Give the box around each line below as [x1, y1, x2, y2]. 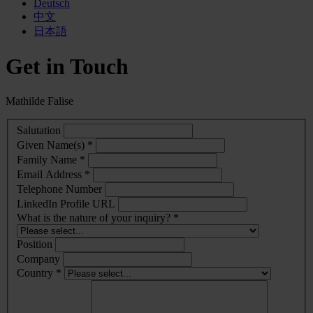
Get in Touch [6, 54, 129, 80]
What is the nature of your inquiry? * [17, 212, 179, 224]
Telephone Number [17, 183, 102, 196]
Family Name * [17, 154, 85, 166]
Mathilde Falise [6, 94, 73, 107]
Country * [17, 267, 61, 279]
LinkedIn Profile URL [17, 198, 115, 210]
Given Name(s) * [17, 139, 93, 152]
